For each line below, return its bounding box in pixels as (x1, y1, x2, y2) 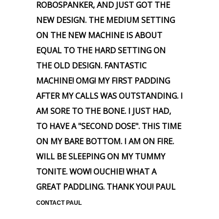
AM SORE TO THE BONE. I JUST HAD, (36, 106, 171, 116)
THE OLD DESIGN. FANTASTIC (36, 60, 147, 71)
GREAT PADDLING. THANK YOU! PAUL (36, 181, 175, 192)
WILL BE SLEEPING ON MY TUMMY (36, 151, 165, 162)
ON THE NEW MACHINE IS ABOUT (36, 30, 162, 41)
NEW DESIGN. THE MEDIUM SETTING (36, 15, 175, 25)
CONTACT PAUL (36, 199, 82, 206)
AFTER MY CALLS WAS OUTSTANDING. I (36, 90, 183, 101)
